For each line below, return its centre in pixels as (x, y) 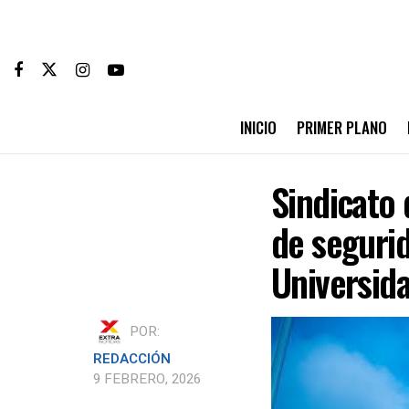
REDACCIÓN (132, 359)
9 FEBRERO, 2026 (147, 379)
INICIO (258, 127)
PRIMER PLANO (341, 127)
